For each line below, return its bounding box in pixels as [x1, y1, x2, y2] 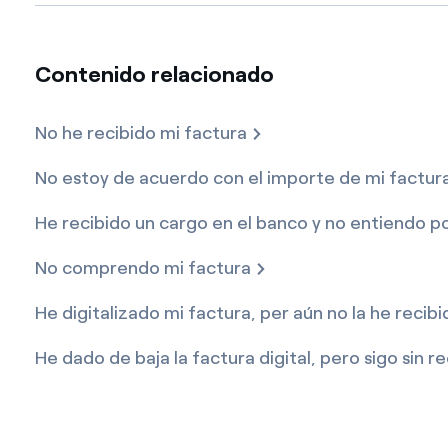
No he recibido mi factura [34, 122, 247, 144]
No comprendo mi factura [34, 257, 251, 279]
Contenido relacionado [34, 61, 274, 88]
